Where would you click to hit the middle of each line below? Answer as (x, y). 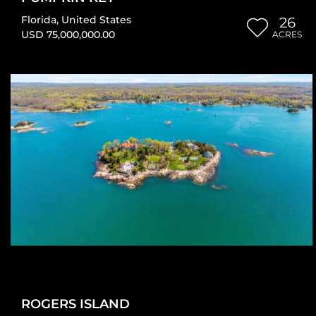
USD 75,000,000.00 (68, 35)
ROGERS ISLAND (75, 304)
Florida (39, 20)
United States (96, 20)
